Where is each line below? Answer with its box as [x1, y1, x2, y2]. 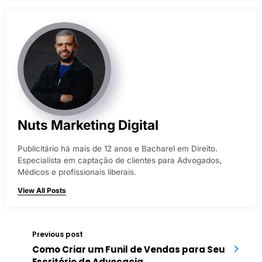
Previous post [32, 229, 83, 240]
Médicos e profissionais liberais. [18, 167, 136, 177]
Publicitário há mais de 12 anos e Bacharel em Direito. [18, 144, 218, 154]
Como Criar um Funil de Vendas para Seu [32, 243, 225, 256]
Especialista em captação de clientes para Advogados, [18, 156, 222, 166]
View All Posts [18, 186, 66, 195]
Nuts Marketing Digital [18, 117, 158, 133]
